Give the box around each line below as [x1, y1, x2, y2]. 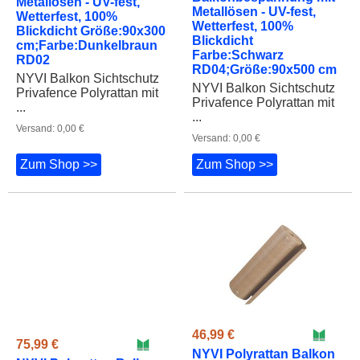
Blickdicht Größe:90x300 [16, 24, 166, 39]
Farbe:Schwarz [192, 39, 284, 53]
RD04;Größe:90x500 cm [192, 53, 337, 67]
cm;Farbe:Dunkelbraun [16, 39, 157, 53]
